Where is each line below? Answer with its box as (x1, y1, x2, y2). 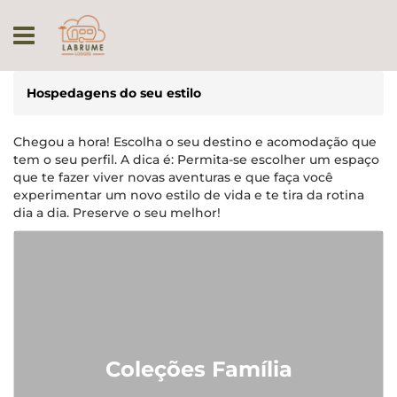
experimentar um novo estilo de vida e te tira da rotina (13, 187, 364, 203)
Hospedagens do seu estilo (27, 85, 201, 101)
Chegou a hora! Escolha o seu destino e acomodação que (13, 134, 377, 150)
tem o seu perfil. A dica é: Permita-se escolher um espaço (13, 152, 379, 167)
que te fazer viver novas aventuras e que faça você (13, 169, 333, 185)
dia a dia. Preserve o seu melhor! (13, 205, 221, 221)
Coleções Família (105, 356, 292, 382)
